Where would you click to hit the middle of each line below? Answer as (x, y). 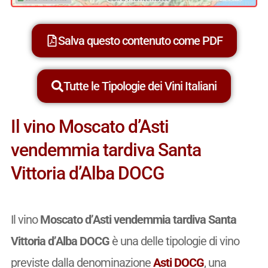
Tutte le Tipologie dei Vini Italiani (140, 86)
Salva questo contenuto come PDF (140, 40)
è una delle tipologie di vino (174, 241)
